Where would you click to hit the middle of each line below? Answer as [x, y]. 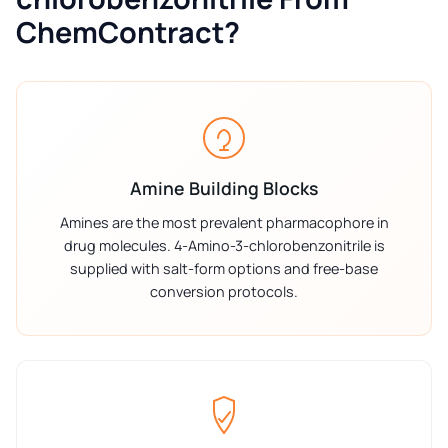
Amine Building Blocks [224, 187]
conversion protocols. [224, 291]
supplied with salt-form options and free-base [224, 268]
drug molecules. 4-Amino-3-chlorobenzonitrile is [224, 245]
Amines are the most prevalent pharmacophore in [224, 222]
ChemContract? [128, 31]
